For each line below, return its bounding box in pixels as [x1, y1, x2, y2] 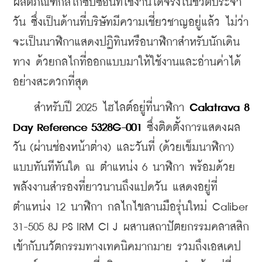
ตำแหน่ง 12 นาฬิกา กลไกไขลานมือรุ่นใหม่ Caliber [13, 201, 248, 213]
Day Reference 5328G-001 [13, 122, 142, 133]
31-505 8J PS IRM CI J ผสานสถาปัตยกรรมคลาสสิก [13, 221, 249, 233]
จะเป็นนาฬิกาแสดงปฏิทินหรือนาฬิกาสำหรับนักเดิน [13, 36, 240, 48]
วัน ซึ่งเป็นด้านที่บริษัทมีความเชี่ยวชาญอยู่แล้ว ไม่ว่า [13, 16, 249, 28]
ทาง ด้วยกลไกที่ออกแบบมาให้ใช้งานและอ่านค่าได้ [13, 56, 241, 68]
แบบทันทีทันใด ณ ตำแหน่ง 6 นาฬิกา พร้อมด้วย [13, 161, 235, 173]
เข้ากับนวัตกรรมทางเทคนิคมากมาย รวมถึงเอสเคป [13, 241, 241, 253]
